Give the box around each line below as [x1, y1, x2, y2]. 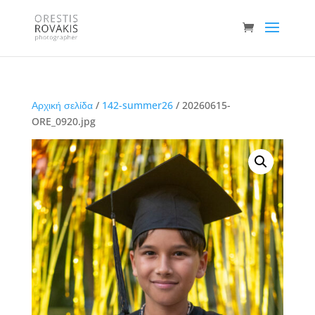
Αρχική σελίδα [31, 98, 93, 112]
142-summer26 [101, 98, 173, 112]
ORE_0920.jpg [31, 115, 96, 128]
